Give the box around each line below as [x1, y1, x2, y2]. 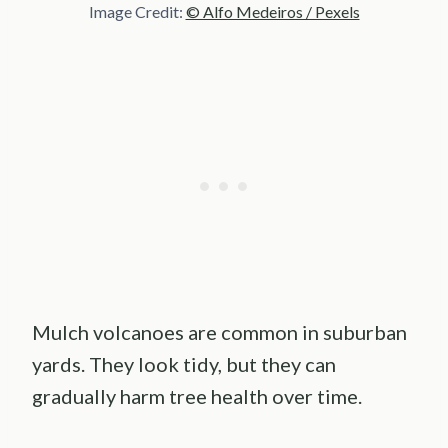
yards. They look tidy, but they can [32, 352, 336, 377]
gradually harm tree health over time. [32, 384, 362, 409]
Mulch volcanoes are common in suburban [32, 320, 407, 345]
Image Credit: [88, 2, 186, 22]
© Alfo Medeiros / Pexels [185, 2, 360, 22]
